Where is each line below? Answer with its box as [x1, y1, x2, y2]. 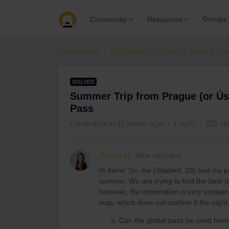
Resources [147, 15, 182, 24]
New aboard [135, 150, 180, 161]
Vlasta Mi [99, 150, 131, 161]
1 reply [174, 119, 196, 129]
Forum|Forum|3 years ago [70, 119, 164, 129]
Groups [202, 15, 226, 23]
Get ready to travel [110, 46, 179, 56]
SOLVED [72, 79, 95, 85]
